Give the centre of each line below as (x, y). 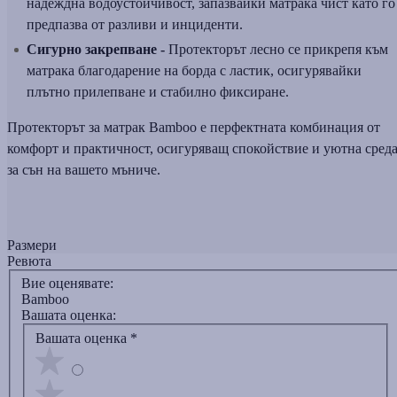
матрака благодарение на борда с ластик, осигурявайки (194, 70)
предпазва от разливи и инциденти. (135, 24)
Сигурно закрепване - (96, 49)
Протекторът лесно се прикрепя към (276, 49)
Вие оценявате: (67, 284)
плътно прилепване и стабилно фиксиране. (158, 91)
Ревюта (29, 261)
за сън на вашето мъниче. (84, 169)
